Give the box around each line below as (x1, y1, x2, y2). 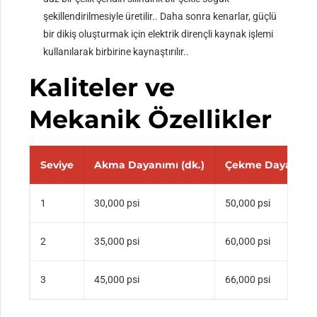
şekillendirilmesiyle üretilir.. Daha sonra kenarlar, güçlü (43, 11, 277, 23)
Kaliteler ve (29, 72, 175, 103)
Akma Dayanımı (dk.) (94, 158, 205, 172)
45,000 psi (94, 274, 140, 286)
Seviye (40, 158, 74, 172)
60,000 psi (225, 236, 271, 248)
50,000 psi (225, 197, 271, 209)
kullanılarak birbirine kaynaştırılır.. (43, 46, 190, 58)
